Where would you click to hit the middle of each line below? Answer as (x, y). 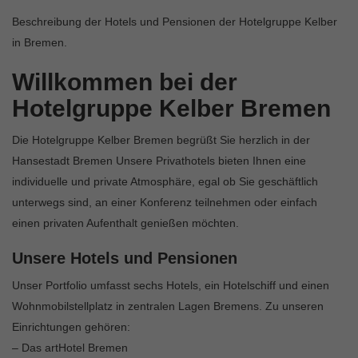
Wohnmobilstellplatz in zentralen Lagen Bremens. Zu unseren (168, 306)
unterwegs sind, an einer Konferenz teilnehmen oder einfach (165, 203)
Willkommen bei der (125, 82)
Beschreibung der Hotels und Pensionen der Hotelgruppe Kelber (175, 22)
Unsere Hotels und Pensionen (125, 259)
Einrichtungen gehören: (71, 327)
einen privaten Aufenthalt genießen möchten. (125, 223)
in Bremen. (40, 43)
